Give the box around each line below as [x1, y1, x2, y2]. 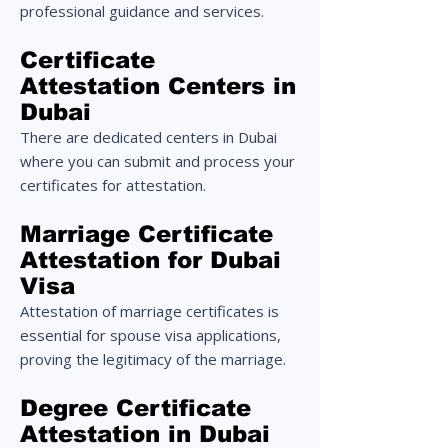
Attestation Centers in [20, 73, 296, 99]
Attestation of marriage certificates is [20, 301, 279, 321]
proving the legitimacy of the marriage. [20, 349, 286, 369]
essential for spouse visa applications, [20, 325, 281, 345]
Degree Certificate [20, 395, 251, 421]
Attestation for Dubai [20, 247, 281, 273]
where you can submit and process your [20, 151, 295, 171]
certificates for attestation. [20, 175, 206, 195]
